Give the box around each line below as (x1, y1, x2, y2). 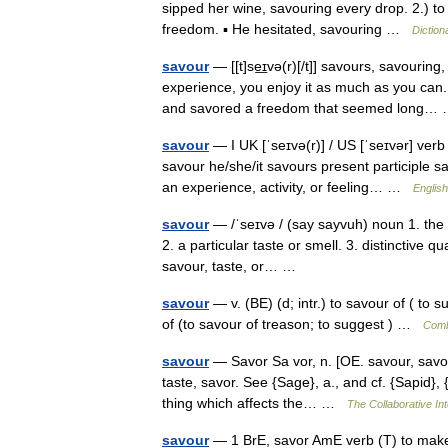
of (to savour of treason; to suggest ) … (162, 316, 423, 332)
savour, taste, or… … (162, 258, 304, 274)
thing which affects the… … (162, 395, 347, 411)
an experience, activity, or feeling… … (162, 179, 413, 195)
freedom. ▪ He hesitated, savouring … (162, 21, 412, 37)
